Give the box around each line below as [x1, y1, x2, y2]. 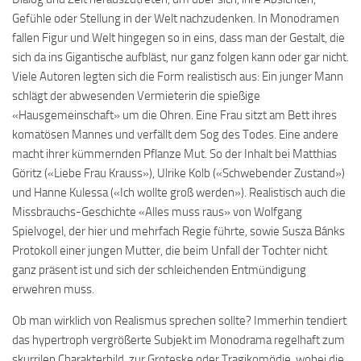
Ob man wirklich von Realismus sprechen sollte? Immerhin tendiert [12, 313, 346, 328]
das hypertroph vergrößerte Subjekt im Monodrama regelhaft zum [12, 333, 345, 347]
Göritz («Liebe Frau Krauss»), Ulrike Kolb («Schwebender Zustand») [12, 166, 345, 180]
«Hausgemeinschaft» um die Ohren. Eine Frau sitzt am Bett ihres [12, 108, 337, 122]
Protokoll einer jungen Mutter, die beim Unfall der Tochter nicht [12, 243, 327, 258]
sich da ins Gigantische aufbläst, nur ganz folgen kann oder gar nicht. [12, 50, 349, 64]
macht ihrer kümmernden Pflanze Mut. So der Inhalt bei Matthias [12, 147, 337, 161]
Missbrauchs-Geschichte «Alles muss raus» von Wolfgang [12, 205, 302, 219]
